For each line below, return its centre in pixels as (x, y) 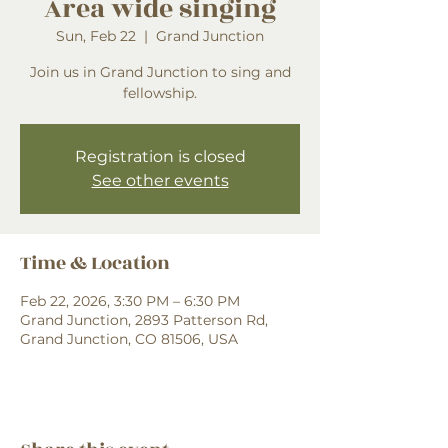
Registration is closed (160, 156)
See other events (160, 180)
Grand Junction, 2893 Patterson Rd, (144, 320)
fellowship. (160, 93)
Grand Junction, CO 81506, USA (129, 339)
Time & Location (95, 263)
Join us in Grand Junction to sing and (160, 72)
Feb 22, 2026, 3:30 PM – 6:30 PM (130, 301)
